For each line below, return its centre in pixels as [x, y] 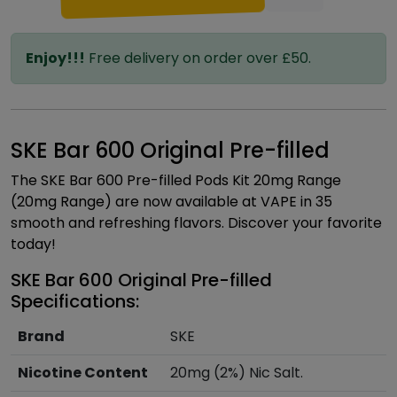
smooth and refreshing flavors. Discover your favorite [196, 223]
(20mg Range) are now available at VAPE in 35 [171, 202]
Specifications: [75, 301]
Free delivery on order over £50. [198, 58]
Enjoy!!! [55, 58]
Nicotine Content [83, 373]
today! [33, 244]
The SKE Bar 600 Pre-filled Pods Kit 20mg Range [176, 180]
